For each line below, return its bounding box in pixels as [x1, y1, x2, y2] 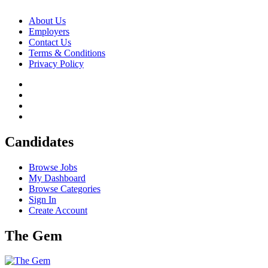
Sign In [29, 194, 56, 205]
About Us [29, 15, 66, 26]
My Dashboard [29, 172, 86, 183]
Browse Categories [29, 183, 100, 194]
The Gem [5, 227, 62, 243]
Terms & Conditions [29, 47, 105, 58]
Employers [29, 26, 69, 36]
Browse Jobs [29, 162, 77, 172]
